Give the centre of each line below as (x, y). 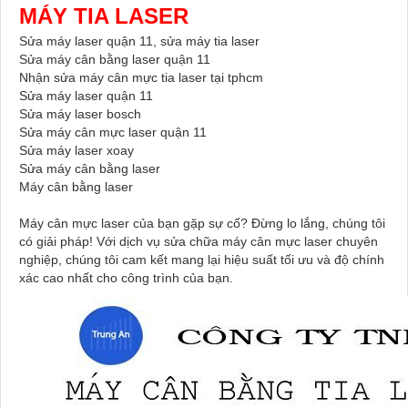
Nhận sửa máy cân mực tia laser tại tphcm (141, 77)
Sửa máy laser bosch (82, 113)
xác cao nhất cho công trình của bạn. (126, 277)
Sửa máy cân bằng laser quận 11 (115, 59)
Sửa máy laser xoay (76, 150)
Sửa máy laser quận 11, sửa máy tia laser (141, 41)
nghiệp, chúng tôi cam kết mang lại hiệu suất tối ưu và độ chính (202, 259)
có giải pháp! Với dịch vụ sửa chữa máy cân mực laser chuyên (199, 241)
